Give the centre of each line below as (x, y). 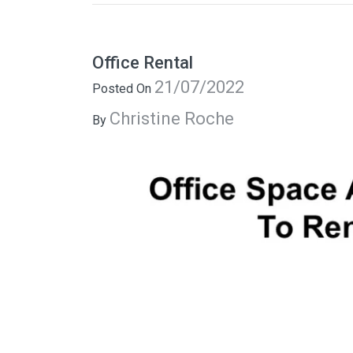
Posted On (123, 89)
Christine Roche (172, 119)
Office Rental (143, 63)
